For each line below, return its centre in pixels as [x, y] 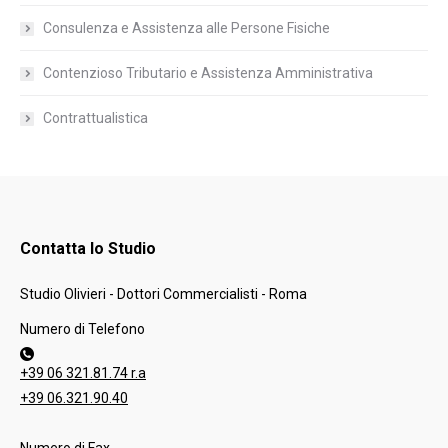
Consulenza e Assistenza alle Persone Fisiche [186, 28]
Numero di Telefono [82, 329]
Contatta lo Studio [88, 249]
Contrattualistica [95, 118]
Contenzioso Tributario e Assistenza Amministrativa [208, 73]
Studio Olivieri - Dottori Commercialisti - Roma [163, 294]
